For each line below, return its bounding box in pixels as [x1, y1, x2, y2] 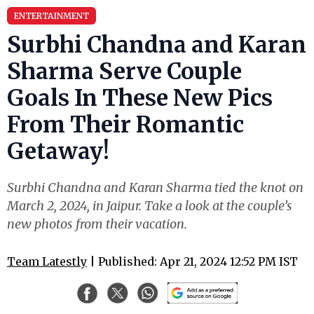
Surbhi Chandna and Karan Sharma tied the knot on [7, 179, 303, 196]
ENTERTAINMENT [14, 11, 89, 21]
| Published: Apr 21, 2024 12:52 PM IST [87, 254, 298, 268]
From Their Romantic [7, 111, 244, 139]
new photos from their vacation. [7, 216, 187, 232]
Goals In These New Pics [7, 84, 273, 112]
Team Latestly [7, 254, 87, 268]
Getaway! [7, 137, 109, 165]
